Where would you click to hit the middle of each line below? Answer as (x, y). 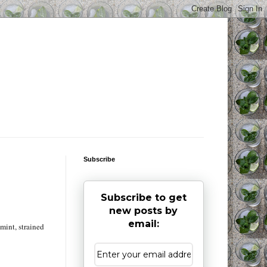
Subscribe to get (143, 198)
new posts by (143, 211)
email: (143, 224)
